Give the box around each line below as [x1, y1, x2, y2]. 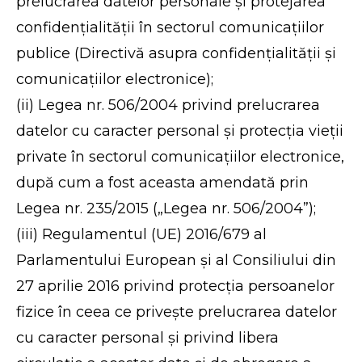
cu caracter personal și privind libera [16, 329, 280, 347]
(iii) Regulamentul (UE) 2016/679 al [16, 225, 267, 243]
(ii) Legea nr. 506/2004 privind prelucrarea [16, 96, 321, 114]
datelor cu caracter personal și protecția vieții [16, 122, 344, 140]
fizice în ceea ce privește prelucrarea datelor [16, 303, 338, 321]
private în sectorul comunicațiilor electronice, [16, 148, 345, 166]
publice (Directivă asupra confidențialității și [16, 44, 337, 62]
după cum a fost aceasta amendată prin [16, 174, 309, 192]
